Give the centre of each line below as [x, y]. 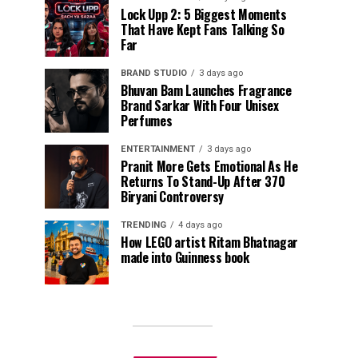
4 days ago [200, 225]
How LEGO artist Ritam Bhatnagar [210, 242]
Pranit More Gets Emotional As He [209, 166]
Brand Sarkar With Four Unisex [200, 105]
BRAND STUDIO [154, 73]
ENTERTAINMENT [158, 149]
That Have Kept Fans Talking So [203, 30]
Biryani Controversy [172, 197]
